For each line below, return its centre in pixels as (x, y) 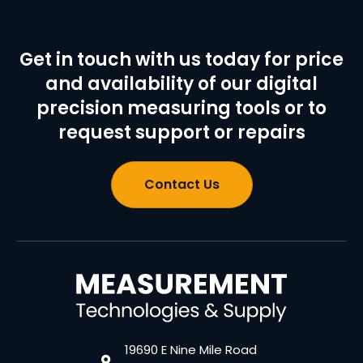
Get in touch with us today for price (181, 59)
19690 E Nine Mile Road (191, 350)
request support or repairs (181, 132)
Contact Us (181, 184)
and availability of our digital (181, 83)
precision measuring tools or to (181, 108)
